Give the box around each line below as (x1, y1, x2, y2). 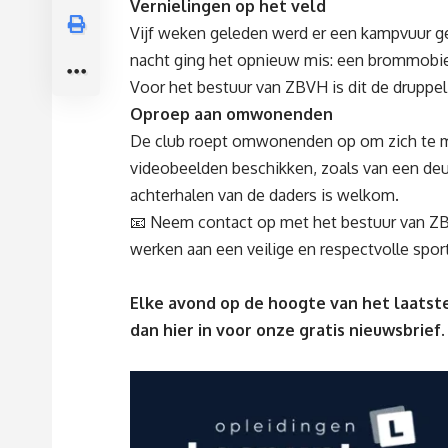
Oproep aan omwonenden (130, 103, 333, 124)
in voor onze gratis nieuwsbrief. (198, 319, 445, 340)
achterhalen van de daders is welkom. (130, 184, 399, 205)
